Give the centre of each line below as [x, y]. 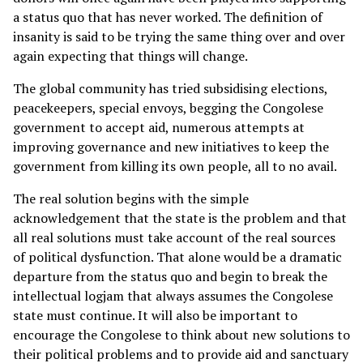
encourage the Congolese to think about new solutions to [181, 334]
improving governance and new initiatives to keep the [171, 146]
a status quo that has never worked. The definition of [168, 17]
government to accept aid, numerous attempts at [159, 127]
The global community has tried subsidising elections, [170, 88]
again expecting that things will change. [130, 56]
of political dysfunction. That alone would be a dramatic [177, 256]
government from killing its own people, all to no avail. [175, 166]
